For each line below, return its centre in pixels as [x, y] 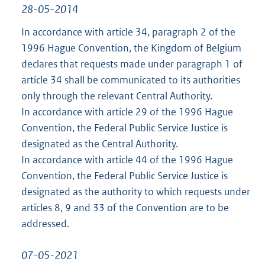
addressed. [45, 223]
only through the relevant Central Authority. [117, 96]
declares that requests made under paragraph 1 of [132, 64]
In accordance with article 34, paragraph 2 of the [128, 32]
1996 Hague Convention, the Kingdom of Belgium [131, 48]
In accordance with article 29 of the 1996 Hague [127, 112]
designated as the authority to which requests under [136, 191]
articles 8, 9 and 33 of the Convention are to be [125, 207]
